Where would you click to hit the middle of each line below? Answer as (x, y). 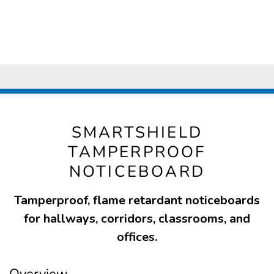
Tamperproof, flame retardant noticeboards (137, 200)
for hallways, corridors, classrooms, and (137, 218)
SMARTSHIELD (137, 132)
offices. (137, 237)
